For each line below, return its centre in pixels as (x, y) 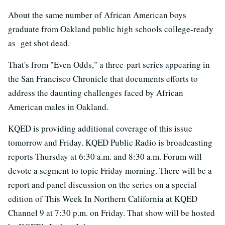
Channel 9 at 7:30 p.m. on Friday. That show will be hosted (111, 213)
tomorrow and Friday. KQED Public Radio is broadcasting (110, 143)
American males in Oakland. (58, 107)
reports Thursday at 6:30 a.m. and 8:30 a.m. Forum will (105, 157)
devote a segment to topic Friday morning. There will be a (110, 171)
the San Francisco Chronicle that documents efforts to (103, 79)
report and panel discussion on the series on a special (102, 185)
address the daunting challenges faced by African (96, 93)
